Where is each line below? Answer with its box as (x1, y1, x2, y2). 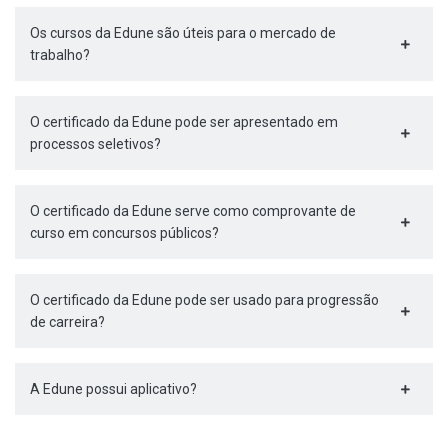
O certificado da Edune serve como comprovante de (30, 202, 356, 219)
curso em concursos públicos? (30, 224, 219, 241)
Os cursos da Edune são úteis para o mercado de (30, 24, 336, 41)
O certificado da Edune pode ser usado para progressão (30, 291, 379, 308)
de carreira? (30, 313, 105, 330)
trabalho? (30, 46, 90, 63)
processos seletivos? (30, 135, 161, 152)
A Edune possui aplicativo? (30, 380, 197, 397)
